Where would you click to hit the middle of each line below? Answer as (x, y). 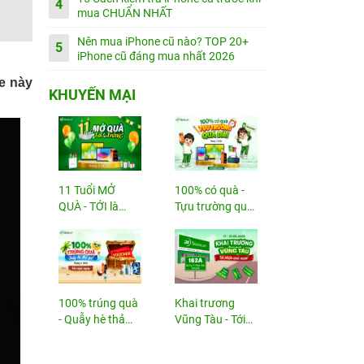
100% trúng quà (98, 303)
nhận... (193, 336)
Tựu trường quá (214, 206)
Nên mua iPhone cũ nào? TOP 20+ (162, 41)
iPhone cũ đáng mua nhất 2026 (156, 56)
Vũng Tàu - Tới (210, 319)
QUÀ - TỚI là (88, 206)
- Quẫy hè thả (91, 319)
